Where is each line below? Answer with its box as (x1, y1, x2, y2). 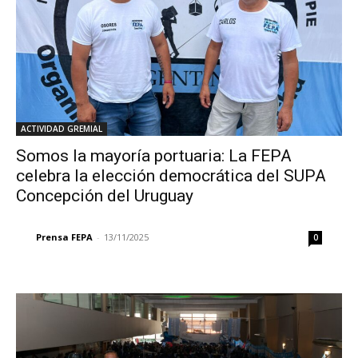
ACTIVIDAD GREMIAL (21, 122, 102, 134)
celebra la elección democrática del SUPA (16, 165, 326, 185)
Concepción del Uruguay (16, 185, 193, 205)
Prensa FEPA (36, 230, 93, 243)
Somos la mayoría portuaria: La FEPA (16, 145, 292, 165)
